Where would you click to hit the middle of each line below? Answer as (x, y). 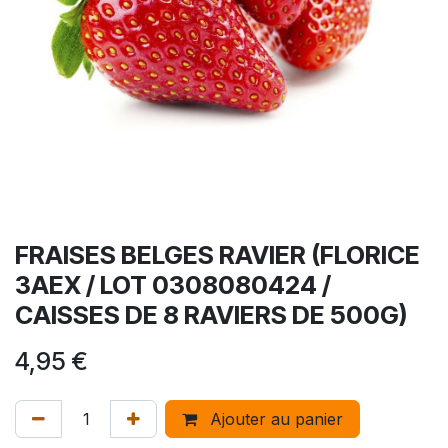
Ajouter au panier (274, 419)
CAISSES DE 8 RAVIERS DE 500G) (211, 315)
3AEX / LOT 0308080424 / (173, 285)
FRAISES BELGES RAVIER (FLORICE (217, 255)
